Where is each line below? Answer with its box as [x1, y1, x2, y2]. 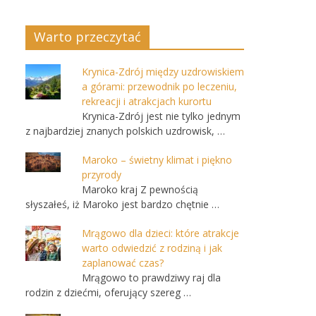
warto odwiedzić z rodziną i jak [82, 241, 222, 255]
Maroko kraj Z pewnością [82, 183, 198, 196]
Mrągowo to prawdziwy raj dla [82, 271, 221, 284]
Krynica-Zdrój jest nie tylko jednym [82, 109, 241, 123]
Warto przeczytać [34, 28, 141, 45]
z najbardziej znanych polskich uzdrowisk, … [25, 124, 225, 138]
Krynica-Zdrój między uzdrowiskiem [82, 65, 244, 78]
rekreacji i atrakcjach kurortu [82, 95, 212, 108]
